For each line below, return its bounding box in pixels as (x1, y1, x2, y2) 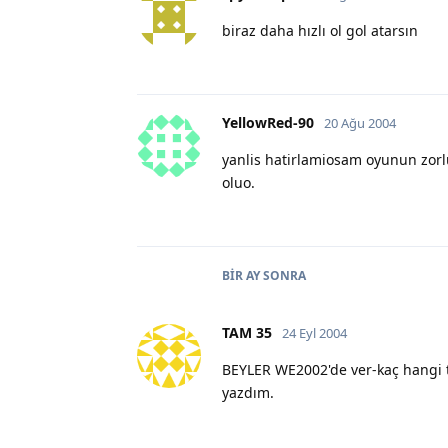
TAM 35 (222, 322, 272, 342)
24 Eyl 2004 (282, 323, 347, 342)
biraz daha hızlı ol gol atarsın (222, 20, 418, 40)
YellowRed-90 (222, 112, 314, 132)
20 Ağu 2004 (324, 113, 396, 132)
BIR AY (222, 266, 260, 284)
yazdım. (222, 382, 274, 402)
